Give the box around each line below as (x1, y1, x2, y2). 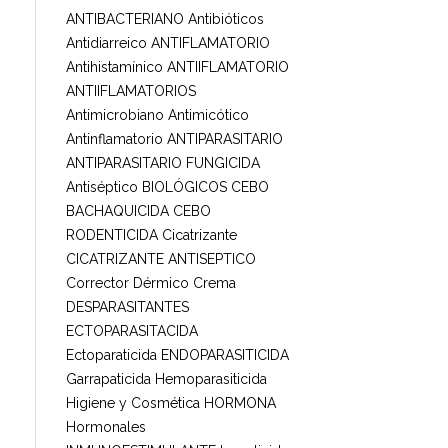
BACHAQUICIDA (66, 202, 169, 219)
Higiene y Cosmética (66, 394, 200, 411)
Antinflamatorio (66, 130, 163, 147)
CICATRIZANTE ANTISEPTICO (66, 250, 256, 267)
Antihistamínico (66, 58, 163, 75)
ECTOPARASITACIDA (66, 322, 198, 339)
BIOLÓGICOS (142, 178, 227, 195)
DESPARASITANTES (66, 298, 189, 315)
